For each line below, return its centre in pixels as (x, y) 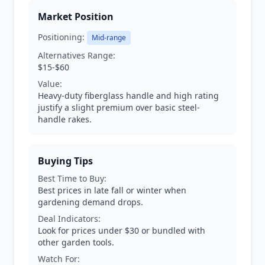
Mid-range (109, 38)
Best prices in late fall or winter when (112, 190)
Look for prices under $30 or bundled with (122, 230)
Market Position (76, 17)
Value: (50, 84)
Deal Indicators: (69, 219)
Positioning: (61, 37)
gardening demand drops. (91, 202)
